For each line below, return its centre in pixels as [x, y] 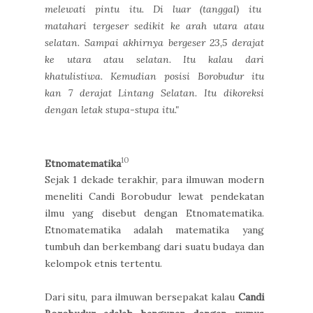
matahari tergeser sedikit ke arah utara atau [154, 26]
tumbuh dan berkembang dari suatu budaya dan [154, 247]
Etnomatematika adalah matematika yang [154, 230]
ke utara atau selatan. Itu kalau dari [154, 59]
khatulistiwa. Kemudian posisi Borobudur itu [154, 76]
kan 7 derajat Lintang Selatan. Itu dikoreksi [154, 93]
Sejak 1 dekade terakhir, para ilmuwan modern [154, 180]
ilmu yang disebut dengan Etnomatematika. [154, 213]
